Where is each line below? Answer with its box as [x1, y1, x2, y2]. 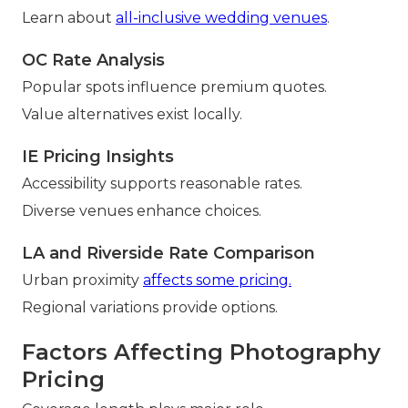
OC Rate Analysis [22, 50, 165, 71]
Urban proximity [22, 271, 143, 290]
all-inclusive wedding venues [116, 9, 327, 27]
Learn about [22, 9, 116, 27]
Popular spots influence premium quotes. [22, 78, 327, 97]
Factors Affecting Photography [22, 339, 381, 366]
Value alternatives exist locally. [22, 106, 242, 124]
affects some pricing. [143, 271, 291, 290]
